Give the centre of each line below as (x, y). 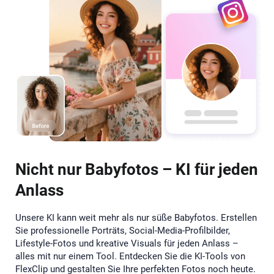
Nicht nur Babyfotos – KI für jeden (137, 170)
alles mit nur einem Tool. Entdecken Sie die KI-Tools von (130, 257)
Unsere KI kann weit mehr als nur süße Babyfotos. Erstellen (136, 218)
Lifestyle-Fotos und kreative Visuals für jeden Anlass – (127, 244)
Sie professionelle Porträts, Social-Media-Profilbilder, (123, 231)
